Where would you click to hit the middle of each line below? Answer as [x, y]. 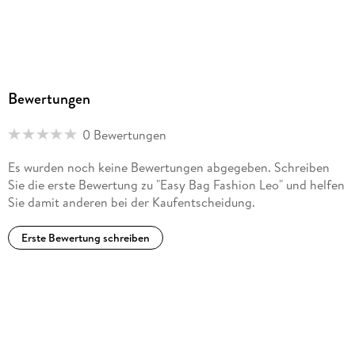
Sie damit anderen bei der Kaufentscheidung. [131, 202]
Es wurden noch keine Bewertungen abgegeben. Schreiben [168, 167]
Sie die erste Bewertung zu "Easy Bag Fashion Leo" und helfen [176, 184]
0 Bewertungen [124, 134]
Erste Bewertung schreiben [85, 238]
